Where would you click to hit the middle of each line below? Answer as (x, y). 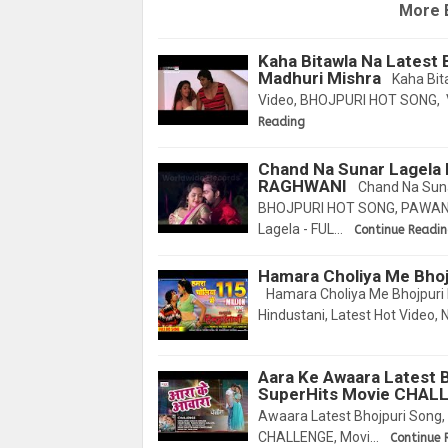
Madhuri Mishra (319, 78)
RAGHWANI (302, 185)
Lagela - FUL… (300, 228)
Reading (281, 122)
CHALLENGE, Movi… (318, 436)
